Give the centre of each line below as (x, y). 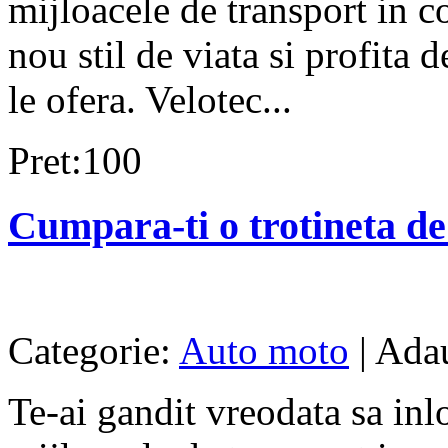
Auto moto (264, 351)
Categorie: (93, 351)
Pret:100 (75, 160)
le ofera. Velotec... (150, 99)
